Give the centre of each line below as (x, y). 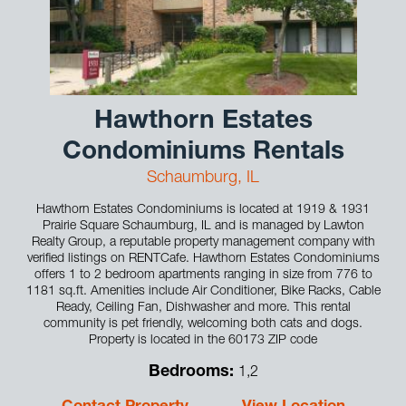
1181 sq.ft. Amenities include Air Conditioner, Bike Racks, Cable (203, 291)
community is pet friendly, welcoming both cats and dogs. (203, 324)
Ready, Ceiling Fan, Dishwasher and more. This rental (203, 308)
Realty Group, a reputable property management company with (203, 242)
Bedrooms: (193, 372)
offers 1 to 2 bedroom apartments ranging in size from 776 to (203, 275)
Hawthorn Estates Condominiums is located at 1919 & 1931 (203, 210)
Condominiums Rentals (203, 153)
